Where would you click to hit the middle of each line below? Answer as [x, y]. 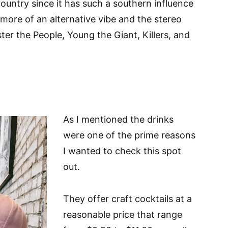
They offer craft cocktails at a [127, 199]
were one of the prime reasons [129, 135]
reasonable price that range [123, 215]
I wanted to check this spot [122, 151]
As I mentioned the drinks [118, 119]
